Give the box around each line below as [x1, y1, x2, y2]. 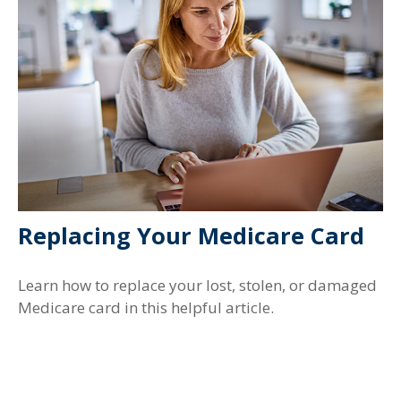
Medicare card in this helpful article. [18, 296, 274, 318]
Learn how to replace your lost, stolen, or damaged [18, 274, 377, 295]
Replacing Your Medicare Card [18, 220, 364, 252]
